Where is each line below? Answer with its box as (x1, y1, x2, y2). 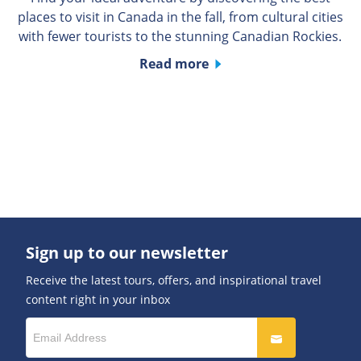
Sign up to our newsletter (26, 242, 228, 264)
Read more (139, 55, 209, 73)
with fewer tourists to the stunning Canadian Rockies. (19, 27, 342, 46)
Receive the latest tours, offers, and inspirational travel (26, 272, 322, 288)
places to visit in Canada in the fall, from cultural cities (17, 8, 343, 27)
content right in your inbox (26, 292, 170, 308)
